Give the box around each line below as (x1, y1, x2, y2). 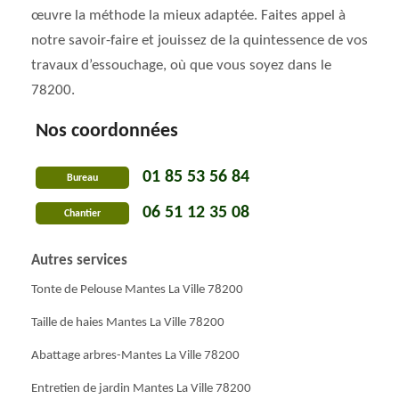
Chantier (64, 208, 101, 219)
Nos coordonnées (36, 121, 178, 142)
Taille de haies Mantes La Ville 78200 (31, 316, 224, 330)
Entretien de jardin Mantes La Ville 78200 (31, 382, 251, 395)
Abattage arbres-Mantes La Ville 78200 (31, 349, 240, 362)
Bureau (67, 172, 98, 183)
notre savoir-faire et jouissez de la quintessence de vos (31, 33, 368, 48)
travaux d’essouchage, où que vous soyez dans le (31, 58, 331, 73)
